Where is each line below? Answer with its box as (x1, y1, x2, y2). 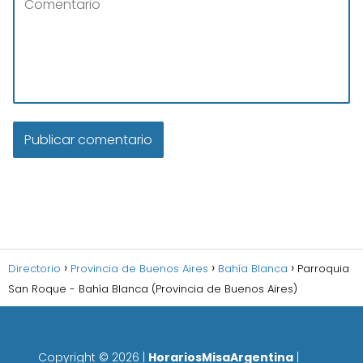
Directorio (8, 261, 61, 277)
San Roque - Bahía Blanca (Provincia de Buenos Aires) (8, 281, 297, 297)
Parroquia (297, 261, 349, 277)
